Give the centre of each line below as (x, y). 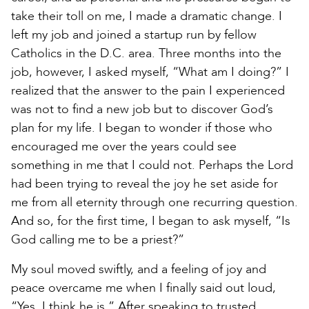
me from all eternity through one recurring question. (154, 202)
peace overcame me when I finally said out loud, (143, 288)
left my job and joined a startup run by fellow (134, 34)
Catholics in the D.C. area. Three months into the (146, 53)
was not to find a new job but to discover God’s (142, 109)
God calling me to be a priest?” (98, 239)
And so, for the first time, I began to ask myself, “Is (151, 221)
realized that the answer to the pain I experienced (148, 90)
